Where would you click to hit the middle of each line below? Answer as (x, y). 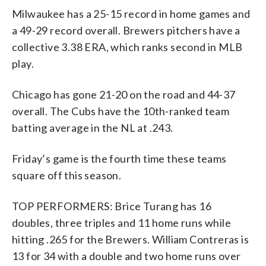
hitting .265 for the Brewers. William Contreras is (130, 239)
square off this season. (67, 175)
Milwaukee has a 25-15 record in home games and (131, 13)
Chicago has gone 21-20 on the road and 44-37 (124, 94)
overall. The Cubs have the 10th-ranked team (121, 111)
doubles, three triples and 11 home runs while (121, 222)
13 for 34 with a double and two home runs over (126, 256)
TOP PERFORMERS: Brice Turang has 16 (112, 206)
